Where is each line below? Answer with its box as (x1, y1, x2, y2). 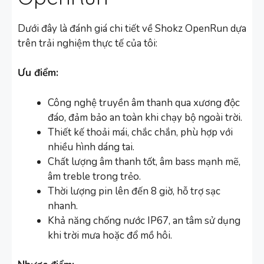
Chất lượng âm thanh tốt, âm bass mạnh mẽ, (48, 154, 240, 169)
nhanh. (48, 199, 78, 213)
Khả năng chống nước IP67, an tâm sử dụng (48, 213, 240, 227)
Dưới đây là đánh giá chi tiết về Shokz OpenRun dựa (18, 21, 246, 35)
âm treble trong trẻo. (48, 169, 141, 183)
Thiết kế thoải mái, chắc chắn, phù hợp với (48, 125, 233, 139)
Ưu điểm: (18, 66, 58, 80)
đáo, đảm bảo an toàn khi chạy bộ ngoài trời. (48, 110, 242, 124)
